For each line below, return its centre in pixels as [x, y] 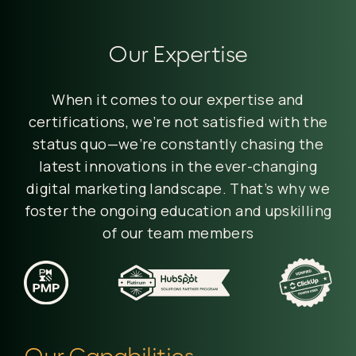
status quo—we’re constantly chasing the [178, 144]
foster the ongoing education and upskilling [178, 211]
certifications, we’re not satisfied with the [178, 122]
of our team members [178, 233]
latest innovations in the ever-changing [178, 166]
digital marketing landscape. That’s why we [178, 188]
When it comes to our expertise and [178, 99]
